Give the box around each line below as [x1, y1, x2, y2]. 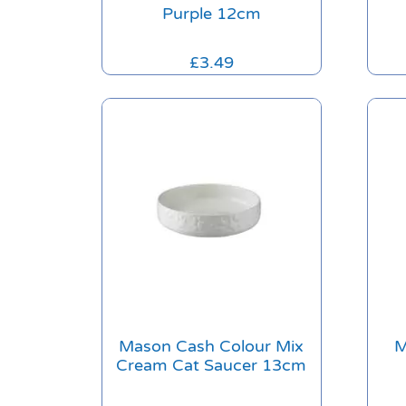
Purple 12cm [161, 3, 261, 24]
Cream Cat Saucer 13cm [116, 355, 307, 376]
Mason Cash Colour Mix [119, 336, 304, 357]
